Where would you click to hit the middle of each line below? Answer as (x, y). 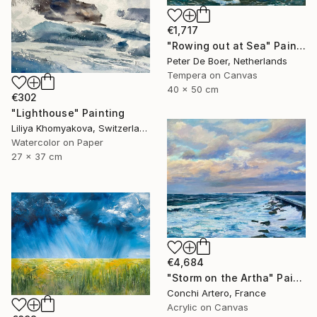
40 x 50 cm (193, 89)
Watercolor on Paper (57, 143)
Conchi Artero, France (217, 293)
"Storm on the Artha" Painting (297, 277)
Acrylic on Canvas (208, 307)
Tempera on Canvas (212, 75)
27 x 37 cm (37, 157)
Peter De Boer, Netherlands (227, 60)
